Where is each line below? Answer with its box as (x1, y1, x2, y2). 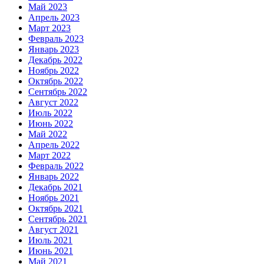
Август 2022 (28, 97, 78, 108)
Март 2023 (28, 23, 71, 34)
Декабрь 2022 (28, 55, 82, 65)
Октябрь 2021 (28, 203, 83, 214)
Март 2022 (28, 150, 71, 161)
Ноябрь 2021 (28, 193, 79, 203)
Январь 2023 (28, 44, 79, 55)
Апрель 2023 (28, 12, 80, 23)
